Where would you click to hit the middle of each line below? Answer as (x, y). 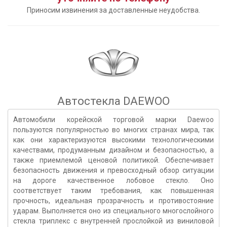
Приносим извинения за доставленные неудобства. (113, 10)
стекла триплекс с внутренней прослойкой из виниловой (113, 221)
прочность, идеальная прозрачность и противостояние (113, 201)
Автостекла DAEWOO (113, 101)
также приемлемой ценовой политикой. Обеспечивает (113, 160)
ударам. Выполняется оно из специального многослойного (113, 211)
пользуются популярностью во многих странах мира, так (113, 130)
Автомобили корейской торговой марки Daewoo (113, 120)
